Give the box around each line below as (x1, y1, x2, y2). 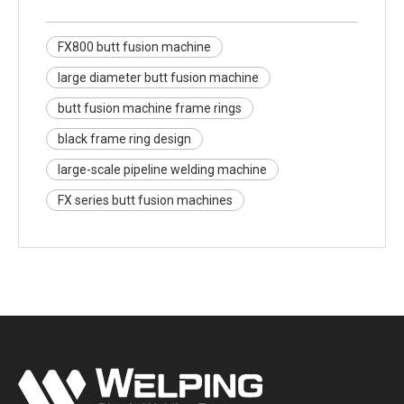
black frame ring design (58, 131, 191, 146)
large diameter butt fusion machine (58, 69, 259, 85)
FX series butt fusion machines (58, 192, 233, 207)
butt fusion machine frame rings (58, 100, 242, 115)
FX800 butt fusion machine (58, 39, 211, 54)
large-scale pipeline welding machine (58, 161, 267, 177)
